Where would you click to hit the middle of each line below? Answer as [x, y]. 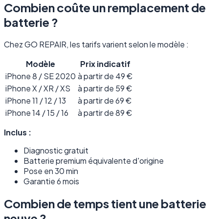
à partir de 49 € [105, 76]
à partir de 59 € [105, 88]
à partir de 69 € [105, 101]
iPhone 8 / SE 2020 [41, 76]
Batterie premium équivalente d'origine [94, 161]
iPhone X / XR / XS [38, 88]
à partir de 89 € [105, 113]
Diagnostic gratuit [56, 151]
